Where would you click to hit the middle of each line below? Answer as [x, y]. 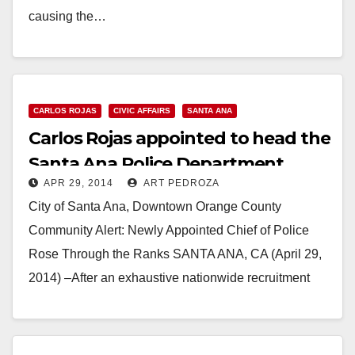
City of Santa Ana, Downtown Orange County [155, 206]
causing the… [67, 16]
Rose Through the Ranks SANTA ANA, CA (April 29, [175, 254]
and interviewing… [81, 301]
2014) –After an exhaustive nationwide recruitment [169, 277]
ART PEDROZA [180, 183]
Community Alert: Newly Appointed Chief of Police [169, 230]
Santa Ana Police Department [157, 163]
